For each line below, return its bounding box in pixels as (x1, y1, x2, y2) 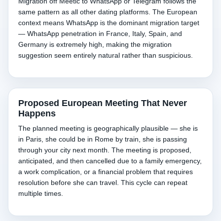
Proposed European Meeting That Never (18, 98, 187, 108)
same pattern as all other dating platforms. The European (18, 8, 197, 16)
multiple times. (18, 189, 63, 197)
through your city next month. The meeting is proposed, (18, 146, 191, 154)
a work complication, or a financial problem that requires (18, 168, 193, 176)
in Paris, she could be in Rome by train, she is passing (18, 135, 187, 143)
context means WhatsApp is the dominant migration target (18, 19, 199, 27)
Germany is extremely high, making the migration (18, 40, 172, 48)
